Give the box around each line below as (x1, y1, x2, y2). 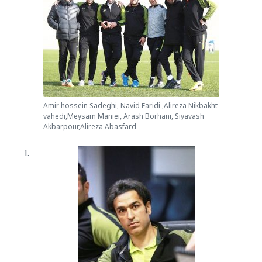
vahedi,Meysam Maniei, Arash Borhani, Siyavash (43, 111, 204, 121)
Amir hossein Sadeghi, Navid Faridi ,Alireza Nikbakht (43, 100, 218, 111)
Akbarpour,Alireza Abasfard (43, 121, 136, 132)
